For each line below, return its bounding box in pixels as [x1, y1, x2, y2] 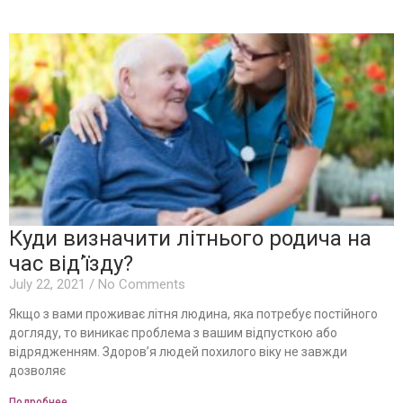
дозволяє [9, 363, 66, 378]
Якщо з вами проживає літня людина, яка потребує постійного [9, 306, 378, 321]
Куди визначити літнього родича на [9, 225, 372, 251]
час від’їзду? [9, 250, 133, 276]
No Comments [94, 275, 185, 292]
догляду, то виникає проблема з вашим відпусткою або [9, 325, 337, 340]
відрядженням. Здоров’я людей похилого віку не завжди [9, 344, 347, 359]
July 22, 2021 [9, 275, 89, 292]
